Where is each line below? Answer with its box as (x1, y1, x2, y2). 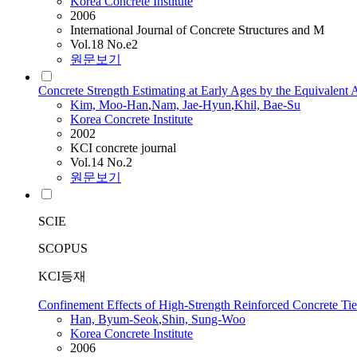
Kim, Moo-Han (70, 98, 148, 112)
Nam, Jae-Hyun (151, 98, 231, 112)
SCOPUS (38, 241, 88, 256)
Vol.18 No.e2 (70, 37, 138, 52)
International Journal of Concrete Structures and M (70, 23, 324, 37)
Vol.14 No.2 (70, 155, 132, 170)
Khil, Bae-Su (234, 98, 300, 112)
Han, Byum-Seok (70, 312, 159, 327)
